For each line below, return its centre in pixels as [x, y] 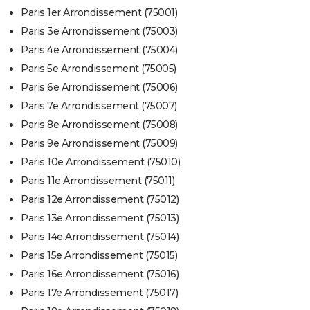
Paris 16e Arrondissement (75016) [100, 274]
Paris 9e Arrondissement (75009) [99, 143]
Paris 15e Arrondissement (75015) [99, 255]
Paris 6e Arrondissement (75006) [99, 87]
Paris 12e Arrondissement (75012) [100, 199]
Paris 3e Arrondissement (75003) [99, 31]
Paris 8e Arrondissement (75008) [99, 124]
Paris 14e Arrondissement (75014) [100, 236]
